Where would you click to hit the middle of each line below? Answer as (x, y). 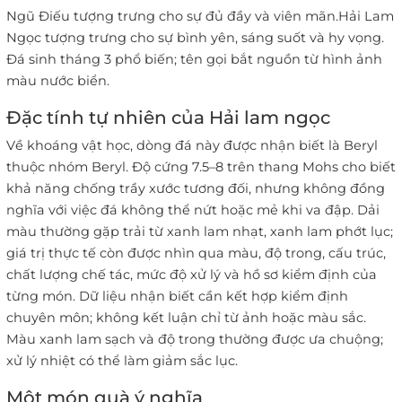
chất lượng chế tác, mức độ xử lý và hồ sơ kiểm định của (192, 275)
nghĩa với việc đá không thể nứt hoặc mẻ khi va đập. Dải (193, 210)
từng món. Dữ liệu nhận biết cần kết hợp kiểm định (177, 297)
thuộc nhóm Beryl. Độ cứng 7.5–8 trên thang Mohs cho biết (201, 167)
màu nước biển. (58, 81)
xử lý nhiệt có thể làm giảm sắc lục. (122, 361)
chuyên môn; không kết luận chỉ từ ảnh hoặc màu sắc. (186, 318)
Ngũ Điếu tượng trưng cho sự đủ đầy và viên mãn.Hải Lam (200, 17)
